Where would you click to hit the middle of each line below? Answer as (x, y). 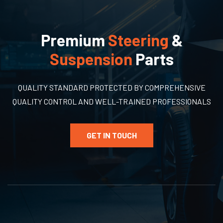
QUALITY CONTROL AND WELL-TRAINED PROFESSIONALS (111, 101)
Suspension (91, 58)
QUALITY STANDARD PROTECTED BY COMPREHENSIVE (111, 87)
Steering (138, 40)
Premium (74, 40)
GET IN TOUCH (111, 135)
